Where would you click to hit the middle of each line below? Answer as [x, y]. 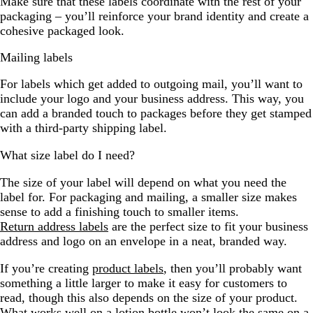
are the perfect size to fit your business [208, 227]
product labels [128, 269]
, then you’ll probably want [233, 269]
